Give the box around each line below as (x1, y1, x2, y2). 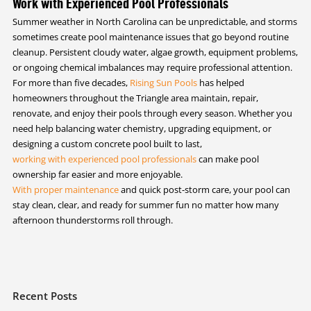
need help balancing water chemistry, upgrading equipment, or (12, 121, 271, 135)
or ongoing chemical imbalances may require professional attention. (12, 60, 292, 74)
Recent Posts (12, 288, 77, 303)
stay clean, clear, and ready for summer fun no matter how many (12, 198, 279, 211)
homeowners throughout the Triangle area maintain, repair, (12, 91, 258, 104)
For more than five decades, (12, 76, 130, 89)
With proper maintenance (12, 183, 119, 196)
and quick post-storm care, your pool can (118, 183, 290, 196)
